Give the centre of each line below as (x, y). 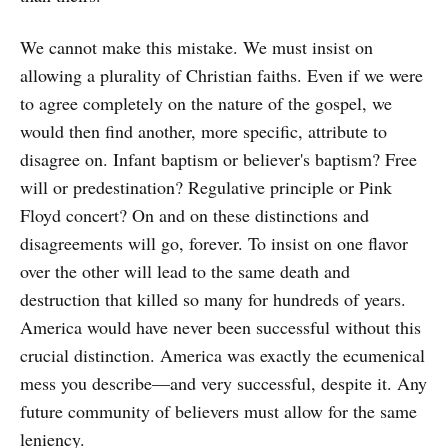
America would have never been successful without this (220, 327)
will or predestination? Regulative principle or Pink (206, 187)
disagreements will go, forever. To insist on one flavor (214, 243)
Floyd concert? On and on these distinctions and (194, 215)
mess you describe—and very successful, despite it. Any (223, 383)
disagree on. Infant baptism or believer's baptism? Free (218, 159)
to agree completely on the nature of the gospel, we (206, 103)
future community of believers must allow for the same (218, 411)
